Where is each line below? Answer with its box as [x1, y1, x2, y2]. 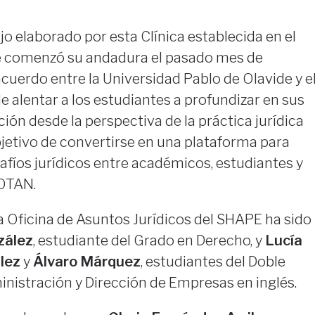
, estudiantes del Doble [140, 253, 285, 271]
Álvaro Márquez [30, 253, 141, 271]
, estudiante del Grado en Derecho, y [32, 232, 265, 250]
